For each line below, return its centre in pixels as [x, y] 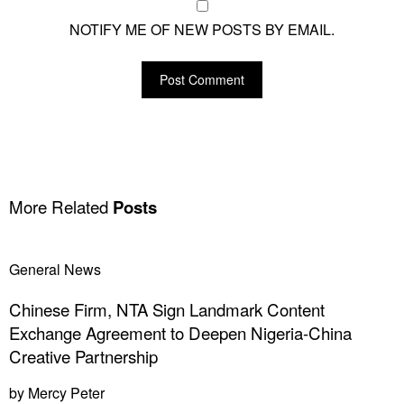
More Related [59, 206]
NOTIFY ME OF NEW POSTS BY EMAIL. [202, 29]
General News [55, 269]
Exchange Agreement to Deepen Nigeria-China [180, 333]
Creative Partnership [83, 357]
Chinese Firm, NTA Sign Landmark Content [167, 310]
